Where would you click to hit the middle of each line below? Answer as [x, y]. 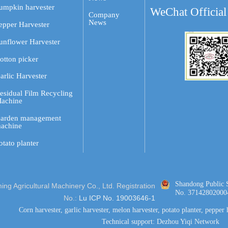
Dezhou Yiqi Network [188, 222]
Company [104, 15]
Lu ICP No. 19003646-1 [117, 198]
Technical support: [129, 222]
